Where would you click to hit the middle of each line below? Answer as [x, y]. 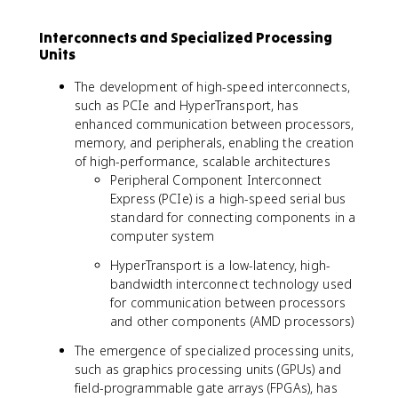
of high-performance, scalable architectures [203, 161]
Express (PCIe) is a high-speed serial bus [228, 199]
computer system [162, 236]
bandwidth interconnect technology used [231, 284]
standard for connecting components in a [233, 217]
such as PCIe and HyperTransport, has [187, 105]
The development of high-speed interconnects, [212, 87]
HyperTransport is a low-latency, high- [220, 265]
